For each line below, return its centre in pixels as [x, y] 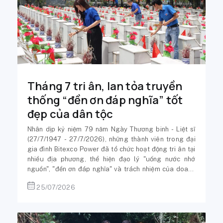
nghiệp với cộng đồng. [61, 179]
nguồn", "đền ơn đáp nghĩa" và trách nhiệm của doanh [111, 169]
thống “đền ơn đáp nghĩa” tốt [105, 100]
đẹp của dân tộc [70, 114]
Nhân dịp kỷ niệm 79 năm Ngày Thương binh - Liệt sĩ [111, 129]
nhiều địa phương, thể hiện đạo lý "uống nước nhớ [111, 159]
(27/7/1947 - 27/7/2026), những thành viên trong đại [111, 139]
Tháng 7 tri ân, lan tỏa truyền [105, 86]
